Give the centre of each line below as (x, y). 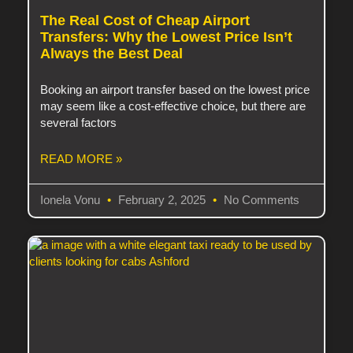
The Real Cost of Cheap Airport (145, 21)
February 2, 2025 (162, 201)
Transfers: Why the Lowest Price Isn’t (167, 37)
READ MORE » (82, 160)
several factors (79, 123)
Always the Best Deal (112, 54)
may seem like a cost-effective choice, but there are (173, 107)
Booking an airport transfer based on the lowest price (175, 90)
